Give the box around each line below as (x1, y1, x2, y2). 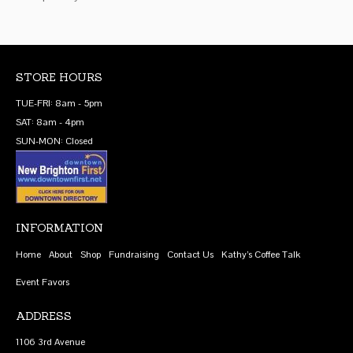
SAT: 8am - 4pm (16, 115, 84, 128)
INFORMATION (16, 220, 103, 235)
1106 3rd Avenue (16, 335, 85, 348)
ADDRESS (16, 308, 72, 323)
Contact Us (167, 247, 214, 261)
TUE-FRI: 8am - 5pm (16, 96, 102, 110)
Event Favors (16, 275, 69, 288)
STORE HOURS (16, 69, 102, 84)
